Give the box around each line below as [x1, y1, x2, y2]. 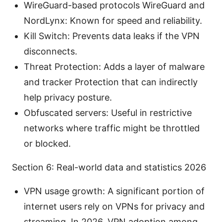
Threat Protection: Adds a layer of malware [24, 61, 205, 72]
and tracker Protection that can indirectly [24, 77, 198, 88]
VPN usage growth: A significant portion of [24, 186, 205, 197]
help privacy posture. [24, 92, 112, 103]
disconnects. [24, 46, 77, 57]
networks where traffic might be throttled [24, 123, 200, 134]
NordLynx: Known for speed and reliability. [24, 15, 202, 26]
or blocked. [24, 138, 71, 149]
